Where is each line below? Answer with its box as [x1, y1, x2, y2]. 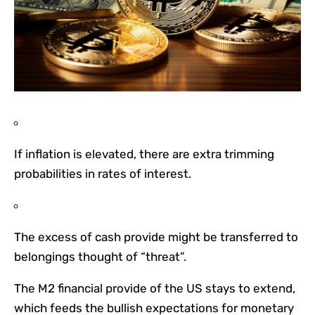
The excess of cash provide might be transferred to [14, 230, 298, 245]
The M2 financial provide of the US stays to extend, [14, 281, 295, 296]
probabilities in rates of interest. [14, 167, 191, 181]
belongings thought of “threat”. [14, 250, 186, 264]
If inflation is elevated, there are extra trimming [14, 147, 274, 162]
